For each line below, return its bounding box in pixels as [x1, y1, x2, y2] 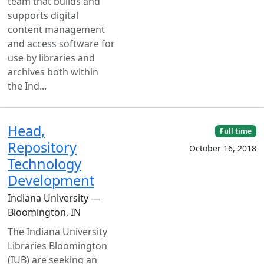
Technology [8, 154, 81, 173]
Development [8, 170, 94, 190]
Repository [8, 137, 77, 157]
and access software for [8, 37, 115, 50]
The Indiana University [8, 225, 107, 238]
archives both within [8, 65, 98, 78]
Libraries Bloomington [8, 239, 107, 252]
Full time [220, 126, 252, 136]
